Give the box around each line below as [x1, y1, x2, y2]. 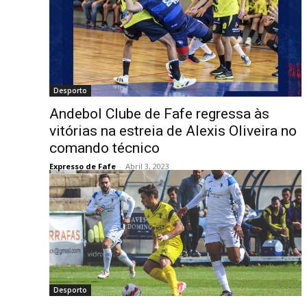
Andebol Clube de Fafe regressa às [49, 105, 269, 122]
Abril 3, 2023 [125, 160, 169, 171]
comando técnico [49, 139, 160, 156]
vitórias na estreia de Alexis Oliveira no [49, 122, 297, 139]
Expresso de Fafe [49, 160, 116, 171]
